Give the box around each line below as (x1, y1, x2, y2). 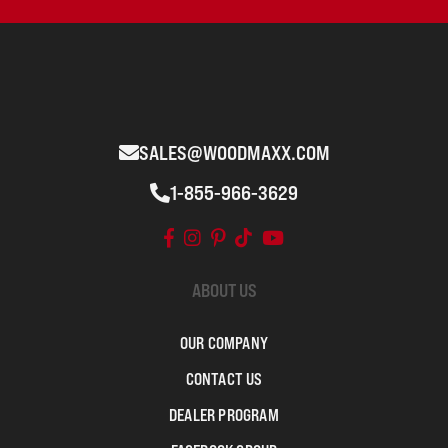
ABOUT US (191, 280, 257, 301)
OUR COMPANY (179, 333, 269, 353)
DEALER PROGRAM (169, 405, 279, 425)
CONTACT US (185, 369, 263, 389)
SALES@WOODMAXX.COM (138, 141, 330, 165)
